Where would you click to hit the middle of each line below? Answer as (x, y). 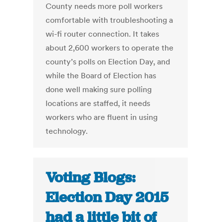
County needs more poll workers (104, 6)
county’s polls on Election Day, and (108, 62)
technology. (67, 131)
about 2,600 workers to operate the (110, 48)
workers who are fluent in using (102, 117)
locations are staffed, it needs (98, 103)
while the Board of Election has (101, 76)
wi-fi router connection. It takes (103, 34)
